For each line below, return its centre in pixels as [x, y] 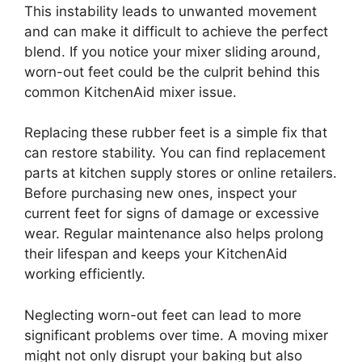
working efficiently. [85, 274]
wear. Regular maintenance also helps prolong [174, 234]
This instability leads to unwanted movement [170, 11]
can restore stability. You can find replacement [175, 153]
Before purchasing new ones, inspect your [160, 194]
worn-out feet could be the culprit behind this [172, 72]
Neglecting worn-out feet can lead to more [163, 315]
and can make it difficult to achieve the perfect [176, 31]
